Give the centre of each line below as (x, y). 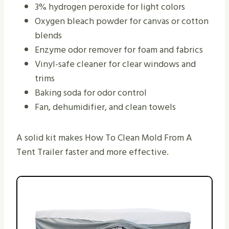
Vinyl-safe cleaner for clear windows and (115, 64)
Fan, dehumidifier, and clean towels (105, 107)
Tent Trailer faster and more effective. (93, 152)
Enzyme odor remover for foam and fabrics (119, 50)
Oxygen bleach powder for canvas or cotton (122, 21)
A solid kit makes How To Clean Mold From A (104, 138)
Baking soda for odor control (91, 93)
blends (48, 36)
